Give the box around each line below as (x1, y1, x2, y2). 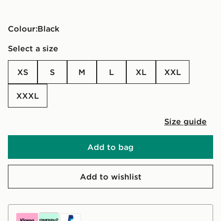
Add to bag (87, 142, 134, 152)
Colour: (8, 23, 37, 34)
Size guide (164, 116, 207, 126)
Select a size (8, 43, 58, 53)
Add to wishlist (79, 171, 142, 182)
